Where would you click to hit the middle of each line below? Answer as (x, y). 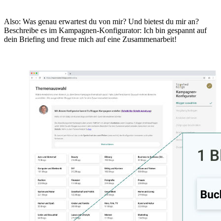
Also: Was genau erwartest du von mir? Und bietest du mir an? (101, 22)
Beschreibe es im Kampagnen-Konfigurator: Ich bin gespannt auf (105, 31)
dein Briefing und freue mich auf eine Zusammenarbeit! (90, 39)
